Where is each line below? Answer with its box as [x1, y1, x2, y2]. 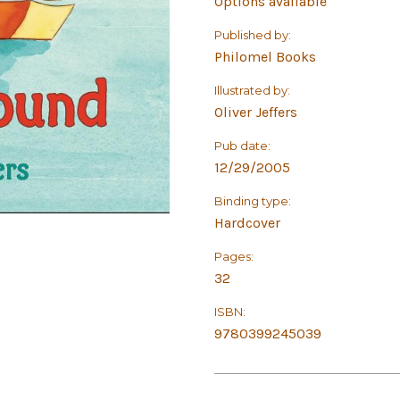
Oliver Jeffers [214, 104, 297, 121]
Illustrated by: [214, 83, 290, 97]
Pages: [214, 249, 254, 263]
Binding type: [214, 194, 291, 208]
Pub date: [214, 138, 271, 153]
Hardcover [214, 214, 280, 231]
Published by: [214, 28, 291, 42]
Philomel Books [214, 48, 316, 65]
